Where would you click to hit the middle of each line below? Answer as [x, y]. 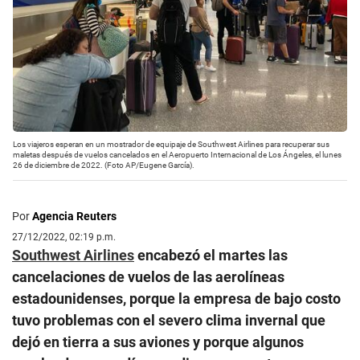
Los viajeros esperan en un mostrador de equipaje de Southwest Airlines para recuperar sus [171, 144]
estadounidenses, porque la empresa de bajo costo [176, 298]
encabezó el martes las [211, 255]
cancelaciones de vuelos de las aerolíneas [148, 276]
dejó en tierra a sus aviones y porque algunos [158, 342]
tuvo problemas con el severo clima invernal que [169, 320]
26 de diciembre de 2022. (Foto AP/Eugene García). [104, 165]
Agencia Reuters [74, 216]
